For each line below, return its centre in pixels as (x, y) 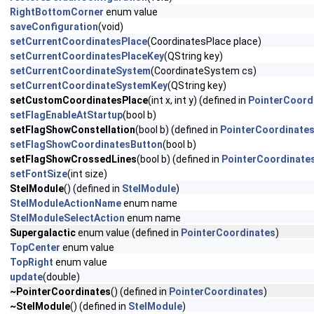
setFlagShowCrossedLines (73, 159)
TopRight (32, 262)
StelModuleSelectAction (67, 218)
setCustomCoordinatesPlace (79, 100)
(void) (111, 27)
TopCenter (35, 247)
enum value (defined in (128, 233)
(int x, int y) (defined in (198, 100)
